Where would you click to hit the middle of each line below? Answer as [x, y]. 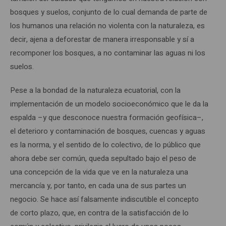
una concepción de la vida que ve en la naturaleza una [99, 172]
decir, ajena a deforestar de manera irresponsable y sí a [102, 39]
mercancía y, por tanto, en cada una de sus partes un [98, 185]
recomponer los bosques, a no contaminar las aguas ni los [108, 53]
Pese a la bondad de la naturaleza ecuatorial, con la [95, 90]
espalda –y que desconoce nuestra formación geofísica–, [107, 117]
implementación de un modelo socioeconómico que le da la [109, 104]
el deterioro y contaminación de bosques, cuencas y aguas [108, 131]
